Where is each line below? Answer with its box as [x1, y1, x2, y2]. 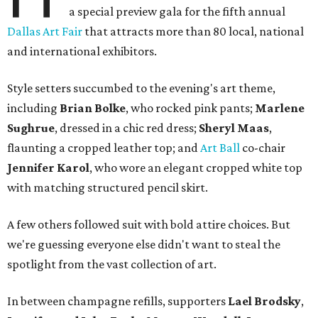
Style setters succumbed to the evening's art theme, [7, 81, 275, 96]
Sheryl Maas [199, 121, 269, 136]
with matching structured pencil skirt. [7, 180, 208, 195]
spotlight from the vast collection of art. [7, 257, 216, 272]
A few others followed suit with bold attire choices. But [7, 217, 290, 232]
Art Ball [200, 141, 240, 155]
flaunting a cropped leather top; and [7, 141, 200, 155]
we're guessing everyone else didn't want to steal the [7, 237, 280, 252]
